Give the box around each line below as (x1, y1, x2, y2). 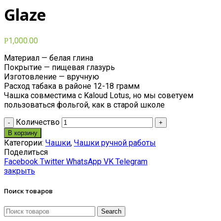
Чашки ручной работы (74, 138, 156, 147)
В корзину (8, 129, 37, 137)
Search (101, 208, 121, 216)
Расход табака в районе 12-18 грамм (4, 81, 140, 91)
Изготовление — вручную (4, 72, 99, 81)
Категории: (4, 138, 45, 147)
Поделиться (4, 147, 48, 157)
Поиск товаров (4, 186, 53, 196)
